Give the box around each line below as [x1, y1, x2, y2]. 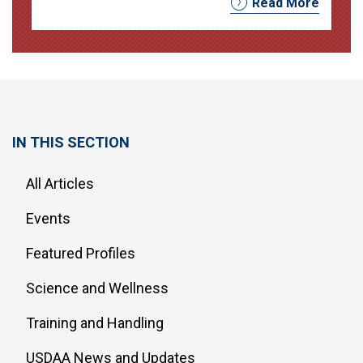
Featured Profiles [26, 245, 135, 262]
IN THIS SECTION [12, 134, 130, 151]
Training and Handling [26, 314, 164, 331]
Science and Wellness [26, 280, 169, 297]
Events [26, 210, 70, 227]
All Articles [26, 175, 94, 192]
